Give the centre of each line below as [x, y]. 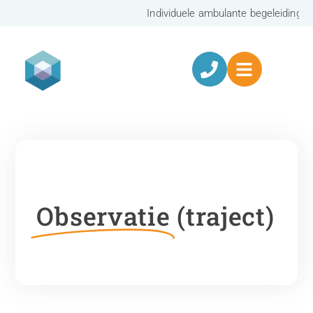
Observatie [103, 216]
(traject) [226, 216]
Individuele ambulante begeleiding [174, 13]
